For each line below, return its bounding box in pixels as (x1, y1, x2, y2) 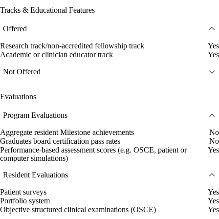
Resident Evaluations (3, 171, 68, 179)
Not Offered (3, 67, 41, 76)
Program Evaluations (3, 111, 67, 120)
